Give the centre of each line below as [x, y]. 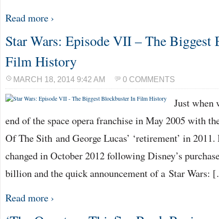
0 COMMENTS [149, 79]
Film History [41, 61]
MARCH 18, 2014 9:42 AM [59, 79]
